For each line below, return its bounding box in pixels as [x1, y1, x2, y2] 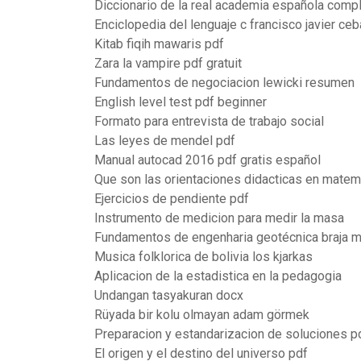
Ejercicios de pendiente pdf [94, 191, 249, 206]
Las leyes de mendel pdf [94, 133, 235, 148]
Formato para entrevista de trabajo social [94, 114, 324, 129]
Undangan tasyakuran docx [94, 288, 243, 303]
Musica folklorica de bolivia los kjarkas [94, 249, 313, 264]
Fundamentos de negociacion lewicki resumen [94, 75, 355, 90]
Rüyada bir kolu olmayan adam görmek [94, 307, 309, 322]
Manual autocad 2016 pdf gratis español [94, 152, 321, 168]
